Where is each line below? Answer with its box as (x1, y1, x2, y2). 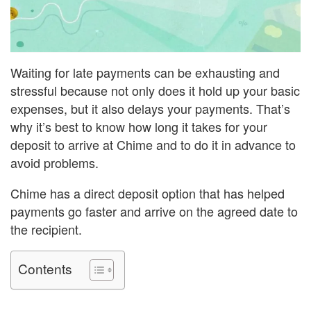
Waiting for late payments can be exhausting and (10, 62, 280, 81)
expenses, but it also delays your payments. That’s (10, 99, 290, 117)
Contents (18, 258, 72, 278)
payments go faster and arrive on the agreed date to (10, 201, 298, 220)
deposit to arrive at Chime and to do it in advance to (10, 135, 296, 153)
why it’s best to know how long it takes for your (10, 117, 267, 135)
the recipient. (10, 219, 82, 238)
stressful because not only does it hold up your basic (10, 81, 300, 99)
